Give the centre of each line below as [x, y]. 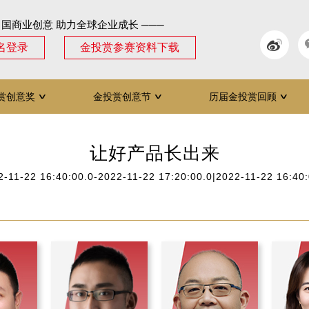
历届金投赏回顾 [242, 97]
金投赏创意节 [122, 97]
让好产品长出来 [154, 153]
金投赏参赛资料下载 [130, 47]
